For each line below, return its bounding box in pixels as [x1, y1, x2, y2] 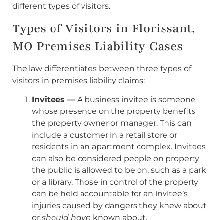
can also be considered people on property [32, 154, 199, 164]
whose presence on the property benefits [32, 107, 195, 116]
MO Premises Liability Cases [12, 38, 183, 55]
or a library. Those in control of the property [32, 177, 198, 187]
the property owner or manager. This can [32, 118, 192, 128]
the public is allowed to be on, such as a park [32, 165, 206, 175]
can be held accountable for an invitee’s [32, 189, 188, 199]
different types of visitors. [12, 1, 110, 11]
